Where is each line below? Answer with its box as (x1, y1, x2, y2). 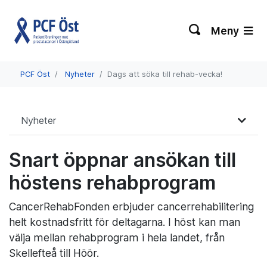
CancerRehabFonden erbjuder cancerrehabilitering (9, 200, 254, 213)
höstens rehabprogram (9, 171, 216, 194)
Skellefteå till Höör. (9, 247, 102, 259)
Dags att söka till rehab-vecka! (107, 70, 222, 79)
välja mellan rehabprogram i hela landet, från (9, 231, 225, 244)
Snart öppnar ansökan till (9, 148, 236, 172)
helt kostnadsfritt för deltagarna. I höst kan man (9, 216, 240, 228)
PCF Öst (20, 70, 50, 79)
